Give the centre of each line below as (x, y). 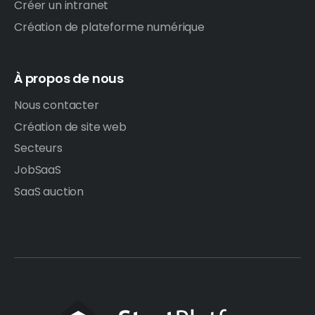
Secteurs (38, 148)
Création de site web (70, 127)
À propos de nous (69, 78)
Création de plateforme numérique (109, 27)
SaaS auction (49, 191)
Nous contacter (57, 105)
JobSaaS (38, 170)
